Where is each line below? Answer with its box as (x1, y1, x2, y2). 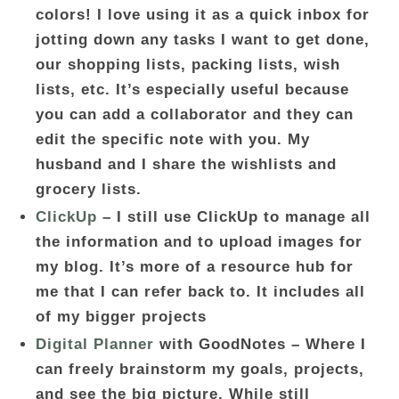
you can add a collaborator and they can (36, 106, 354, 123)
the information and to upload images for (36, 233, 362, 250)
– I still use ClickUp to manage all (97, 208, 370, 225)
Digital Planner (36, 336, 154, 353)
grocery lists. (36, 181, 142, 198)
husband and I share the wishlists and (36, 156, 337, 173)
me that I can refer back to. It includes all (36, 283, 365, 300)
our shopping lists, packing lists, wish (36, 56, 340, 73)
